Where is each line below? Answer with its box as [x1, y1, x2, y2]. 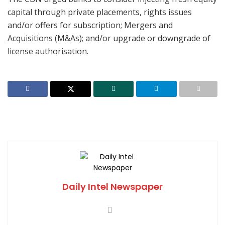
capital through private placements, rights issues [8, 6, 192, 18]
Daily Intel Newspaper [62, 180, 163, 193]
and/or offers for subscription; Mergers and [8, 19, 173, 31]
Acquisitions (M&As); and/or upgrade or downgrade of [8, 32, 210, 44]
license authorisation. [8, 45, 88, 57]
